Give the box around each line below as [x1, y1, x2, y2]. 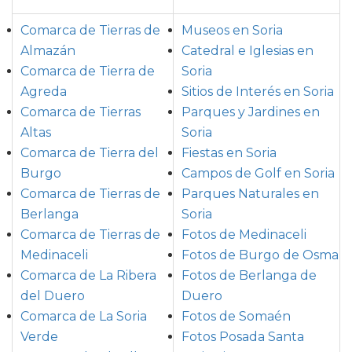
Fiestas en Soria [181, 145, 277, 160]
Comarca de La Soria [20, 308, 147, 324]
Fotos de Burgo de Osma [181, 247, 339, 262]
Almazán [20, 42, 75, 58]
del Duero [20, 288, 85, 303]
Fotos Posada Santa [181, 328, 304, 344]
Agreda [20, 83, 67, 99]
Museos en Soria [181, 22, 283, 38]
